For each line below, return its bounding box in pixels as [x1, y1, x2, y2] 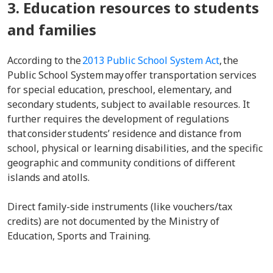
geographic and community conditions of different [7, 156, 235, 169]
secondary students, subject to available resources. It [7, 97, 250, 111]
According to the [7, 54, 82, 67]
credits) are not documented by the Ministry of [7, 214, 219, 228]
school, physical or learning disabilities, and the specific [7, 141, 263, 155]
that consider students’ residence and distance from [7, 127, 241, 140]
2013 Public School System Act [82, 54, 219, 67]
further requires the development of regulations [7, 112, 229, 126]
